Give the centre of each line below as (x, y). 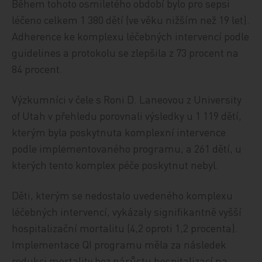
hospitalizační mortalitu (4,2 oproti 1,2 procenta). (125, 228)
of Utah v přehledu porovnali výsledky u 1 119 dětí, (127, 116)
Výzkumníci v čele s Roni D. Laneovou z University (127, 99)
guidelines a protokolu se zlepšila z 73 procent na (125, 52)
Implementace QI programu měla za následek (119, 244)
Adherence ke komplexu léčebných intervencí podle (131, 36)
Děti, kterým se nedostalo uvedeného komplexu (123, 195)
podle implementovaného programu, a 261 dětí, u (127, 148)
